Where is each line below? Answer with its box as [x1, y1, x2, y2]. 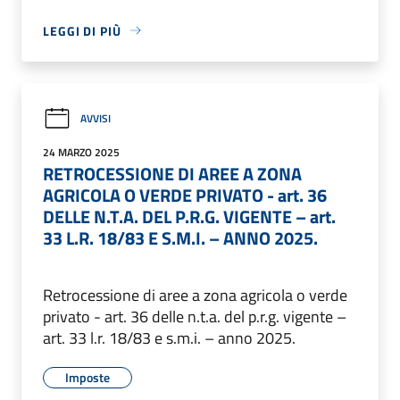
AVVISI [80, 110, 111, 128]
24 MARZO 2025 [43, 143, 120, 161]
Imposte [65, 367, 110, 387]
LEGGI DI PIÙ [43, 21, 121, 40]
